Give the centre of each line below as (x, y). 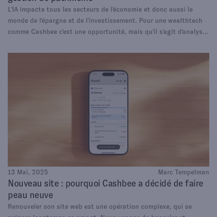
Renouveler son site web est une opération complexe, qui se (100, 207)
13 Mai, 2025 (28, 172)
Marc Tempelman (184, 172)
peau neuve (30, 195)
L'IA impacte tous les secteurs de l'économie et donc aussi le (100, 9)
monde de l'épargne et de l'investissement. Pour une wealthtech (105, 21)
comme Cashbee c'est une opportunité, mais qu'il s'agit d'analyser (108, 32)
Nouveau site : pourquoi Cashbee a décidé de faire (106, 184)
